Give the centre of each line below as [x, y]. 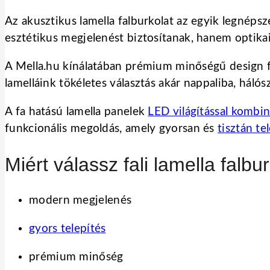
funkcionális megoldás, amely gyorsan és [111, 128]
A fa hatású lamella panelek [77, 111]
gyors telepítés [67, 229]
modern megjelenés [80, 200]
